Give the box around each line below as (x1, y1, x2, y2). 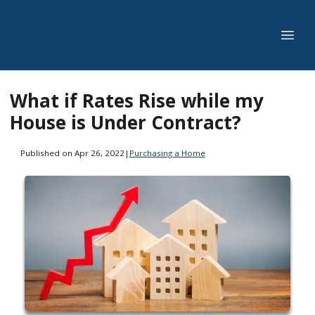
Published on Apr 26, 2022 (20, 147, 124, 158)
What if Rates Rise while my (10, 88, 264, 113)
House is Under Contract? (10, 110, 241, 135)
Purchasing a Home (129, 147, 205, 158)
